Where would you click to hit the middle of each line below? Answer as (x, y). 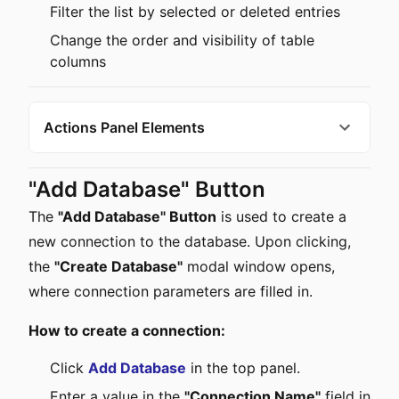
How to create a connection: (127, 330)
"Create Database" (118, 266)
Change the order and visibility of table (182, 40)
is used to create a (281, 216)
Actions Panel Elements (124, 127)
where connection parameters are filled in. (171, 291)
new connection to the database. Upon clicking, (190, 241)
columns (78, 61)
